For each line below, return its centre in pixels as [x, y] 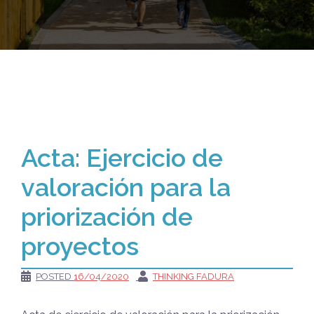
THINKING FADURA [193, 276]
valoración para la [126, 187]
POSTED [55, 276]
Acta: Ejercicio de [122, 157]
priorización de [107, 216]
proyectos [80, 246]
